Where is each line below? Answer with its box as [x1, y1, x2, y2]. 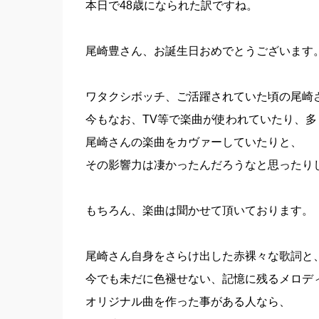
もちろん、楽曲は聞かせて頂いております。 [85, 204, 313, 216]
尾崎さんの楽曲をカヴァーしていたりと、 [85, 136, 302, 148]
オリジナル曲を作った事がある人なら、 [85, 296, 291, 308]
